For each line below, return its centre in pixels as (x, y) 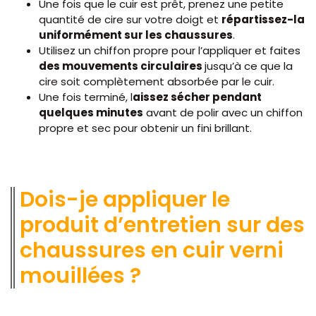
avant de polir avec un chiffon (223, 112)
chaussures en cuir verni (152, 250)
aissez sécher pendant (197, 97)
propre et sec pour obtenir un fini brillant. (145, 128)
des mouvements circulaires (122, 66)
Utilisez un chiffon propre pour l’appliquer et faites (170, 50)
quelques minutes (91, 112)
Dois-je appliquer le (125, 199)
